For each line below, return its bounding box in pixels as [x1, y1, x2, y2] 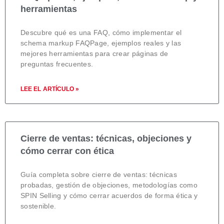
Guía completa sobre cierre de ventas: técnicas [20, 170, 177, 178]
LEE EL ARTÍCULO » [20, 85, 79, 92]
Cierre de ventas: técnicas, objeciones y [20, 133, 191, 143]
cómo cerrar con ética [20, 145, 114, 156]
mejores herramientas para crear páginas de [20, 49, 168, 57]
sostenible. [20, 201, 56, 210]
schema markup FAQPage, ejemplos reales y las [20, 38, 181, 47]
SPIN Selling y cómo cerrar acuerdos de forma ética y [20, 191, 198, 199]
